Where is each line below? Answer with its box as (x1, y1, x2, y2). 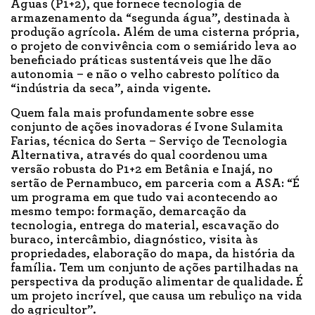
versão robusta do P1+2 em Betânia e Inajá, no (11, 163, 273, 176)
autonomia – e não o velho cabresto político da (11, 68, 280, 82)
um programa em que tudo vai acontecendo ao (11, 191, 278, 205)
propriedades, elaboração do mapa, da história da (11, 247, 295, 261)
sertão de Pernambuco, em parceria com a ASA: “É (11, 177, 300, 191)
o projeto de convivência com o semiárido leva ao (11, 40, 297, 53)
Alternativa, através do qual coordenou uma (11, 149, 268, 162)
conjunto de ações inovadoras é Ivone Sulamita (11, 121, 283, 134)
